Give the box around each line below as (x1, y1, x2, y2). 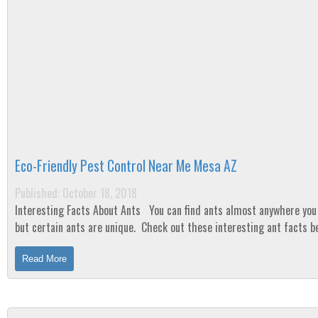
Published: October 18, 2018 (15, 185, 137, 202)
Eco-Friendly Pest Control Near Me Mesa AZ (15, 155, 237, 176)
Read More (22, 253, 67, 264)
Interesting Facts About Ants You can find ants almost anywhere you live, (15, 202, 143, 219)
